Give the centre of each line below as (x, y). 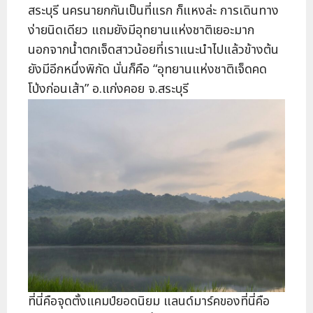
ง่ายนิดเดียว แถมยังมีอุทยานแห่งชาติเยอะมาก (141, 31)
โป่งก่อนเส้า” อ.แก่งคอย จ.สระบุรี (108, 89)
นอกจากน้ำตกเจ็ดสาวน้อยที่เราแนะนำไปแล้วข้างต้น (153, 50)
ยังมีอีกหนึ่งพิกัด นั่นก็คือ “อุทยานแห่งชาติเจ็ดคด (147, 70)
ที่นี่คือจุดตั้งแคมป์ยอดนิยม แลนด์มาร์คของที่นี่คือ (149, 302)
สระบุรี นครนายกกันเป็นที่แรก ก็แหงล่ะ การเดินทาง (153, 11)
